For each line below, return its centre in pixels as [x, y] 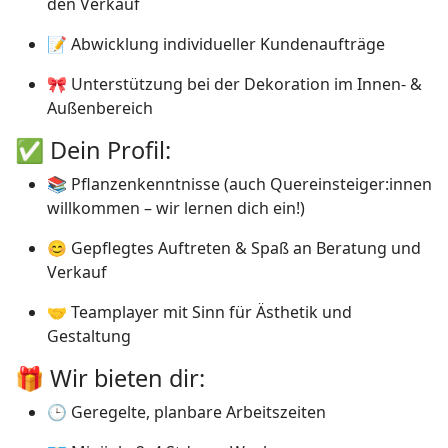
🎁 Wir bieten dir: [110, 378]
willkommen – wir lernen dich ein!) [176, 208]
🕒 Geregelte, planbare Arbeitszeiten [186, 412]
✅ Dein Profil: [93, 150]
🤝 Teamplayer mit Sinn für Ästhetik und [199, 312]
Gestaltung [89, 336]
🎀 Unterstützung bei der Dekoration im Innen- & [234, 84]
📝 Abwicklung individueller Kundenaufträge [216, 44]
